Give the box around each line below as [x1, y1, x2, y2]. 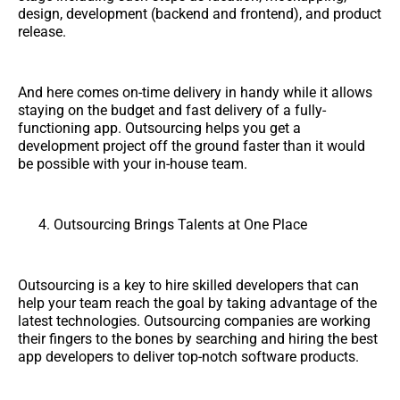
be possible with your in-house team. [18, 154, 247, 172]
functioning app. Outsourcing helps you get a [18, 119, 301, 137]
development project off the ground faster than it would [18, 137, 365, 154]
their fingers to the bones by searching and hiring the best [18, 329, 378, 347]
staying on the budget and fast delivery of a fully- [18, 101, 326, 119]
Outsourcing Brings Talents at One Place [54, 215, 307, 233]
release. [18, 22, 66, 40]
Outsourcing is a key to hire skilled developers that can [18, 276, 359, 294]
